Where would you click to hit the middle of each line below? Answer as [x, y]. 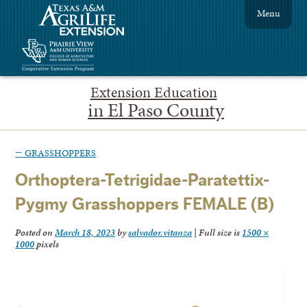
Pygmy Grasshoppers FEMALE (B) [145, 205]
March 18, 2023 [85, 233]
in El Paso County [156, 110]
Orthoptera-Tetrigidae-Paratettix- [143, 181]
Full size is [220, 233]
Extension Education [153, 92]
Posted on [35, 233]
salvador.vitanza [160, 233]
